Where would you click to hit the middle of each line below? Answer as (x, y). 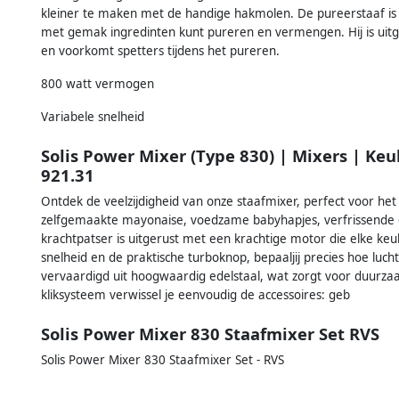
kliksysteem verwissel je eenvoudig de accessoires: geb (195, 295)
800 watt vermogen (98, 83)
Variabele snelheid (93, 116)
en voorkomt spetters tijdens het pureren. (160, 50)
